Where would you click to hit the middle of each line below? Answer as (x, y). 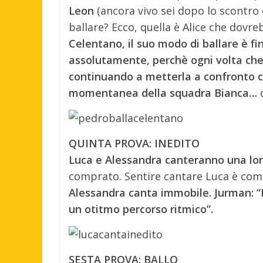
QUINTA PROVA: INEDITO (134, 143)
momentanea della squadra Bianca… (164, 92)
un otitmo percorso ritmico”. (141, 209)
